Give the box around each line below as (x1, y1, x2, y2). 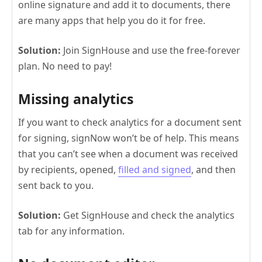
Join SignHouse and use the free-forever (63, 44, 240, 57)
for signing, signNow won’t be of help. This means (18, 132, 239, 145)
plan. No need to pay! (18, 60, 112, 73)
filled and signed (118, 163, 191, 177)
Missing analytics (18, 89, 133, 109)
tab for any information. (18, 225, 125, 238)
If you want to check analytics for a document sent (18, 116, 242, 129)
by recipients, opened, (18, 163, 118, 177)
